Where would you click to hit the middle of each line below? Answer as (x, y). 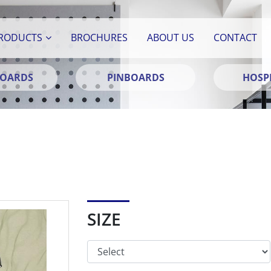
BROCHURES (100, 38)
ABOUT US (171, 38)
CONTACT (236, 38)
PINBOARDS (135, 77)
